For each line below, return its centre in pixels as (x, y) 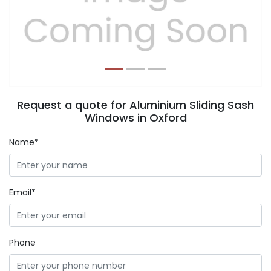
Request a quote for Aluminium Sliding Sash (135, 105)
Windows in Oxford (135, 118)
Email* (22, 192)
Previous (47, 21)
